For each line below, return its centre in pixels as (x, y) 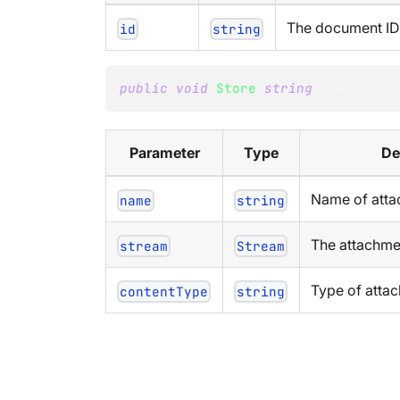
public (144, 87)
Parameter (164, 152)
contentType (164, 291)
